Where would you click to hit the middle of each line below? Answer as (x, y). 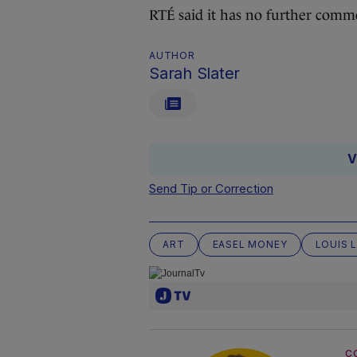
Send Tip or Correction (211, 188)
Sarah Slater (194, 73)
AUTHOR (172, 55)
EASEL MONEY (250, 244)
